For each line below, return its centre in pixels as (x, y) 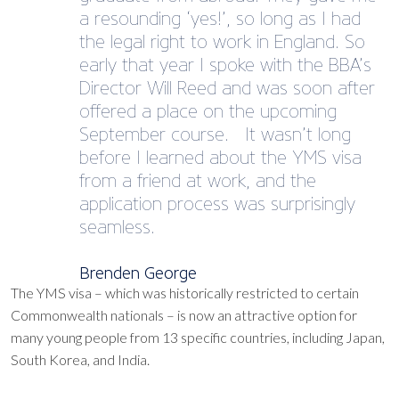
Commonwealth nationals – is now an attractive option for (184, 314)
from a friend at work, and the (198, 180)
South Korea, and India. (80, 359)
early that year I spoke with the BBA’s (225, 65)
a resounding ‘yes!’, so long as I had (220, 18)
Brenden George (138, 273)
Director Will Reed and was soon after (227, 88)
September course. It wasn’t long (215, 134)
